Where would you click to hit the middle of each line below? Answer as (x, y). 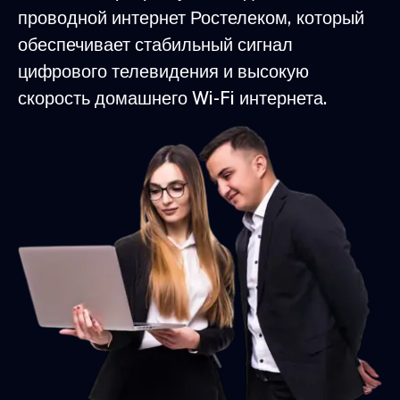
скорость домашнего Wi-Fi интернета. (172, 98)
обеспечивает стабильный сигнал (155, 44)
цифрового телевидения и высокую (163, 71)
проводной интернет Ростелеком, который (191, 17)
